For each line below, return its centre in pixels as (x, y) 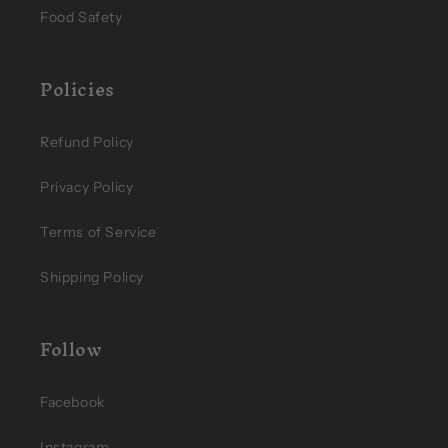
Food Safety (81, 17)
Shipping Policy (92, 277)
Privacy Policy (87, 187)
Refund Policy (87, 142)
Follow (71, 349)
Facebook (72, 402)
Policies (77, 89)
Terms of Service (98, 232)
